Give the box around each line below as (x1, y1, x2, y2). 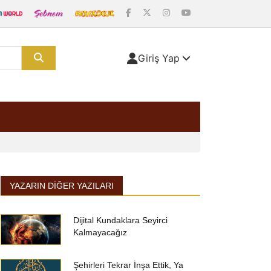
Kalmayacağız (73, 227, 127, 237)
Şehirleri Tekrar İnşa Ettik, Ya (73, 260, 183, 270)
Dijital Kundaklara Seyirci (73, 215, 168, 225)
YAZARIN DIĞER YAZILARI (10, 181, 114, 191)
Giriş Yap (138, 52, 180, 64)
